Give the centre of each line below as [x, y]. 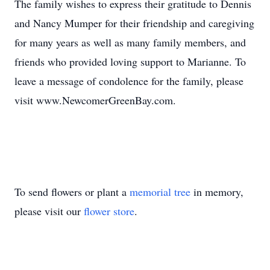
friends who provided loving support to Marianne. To [130, 61]
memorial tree [160, 192]
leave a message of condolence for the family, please [129, 81]
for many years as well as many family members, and [130, 42]
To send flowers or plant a [72, 192]
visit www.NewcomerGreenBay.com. [95, 100]
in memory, [217, 192]
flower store [109, 211]
